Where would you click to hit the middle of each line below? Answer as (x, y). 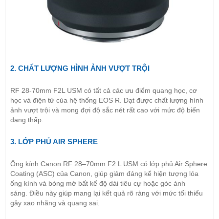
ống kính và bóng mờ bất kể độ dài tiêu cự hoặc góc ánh (98, 184)
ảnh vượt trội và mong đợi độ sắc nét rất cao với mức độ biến (105, 110)
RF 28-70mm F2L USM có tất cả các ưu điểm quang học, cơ (104, 91)
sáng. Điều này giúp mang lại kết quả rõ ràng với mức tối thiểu (107, 193)
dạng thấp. (27, 120)
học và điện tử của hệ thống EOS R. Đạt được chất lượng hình (107, 100)
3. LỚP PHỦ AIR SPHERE (54, 142)
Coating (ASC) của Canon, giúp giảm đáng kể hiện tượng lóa (104, 174)
